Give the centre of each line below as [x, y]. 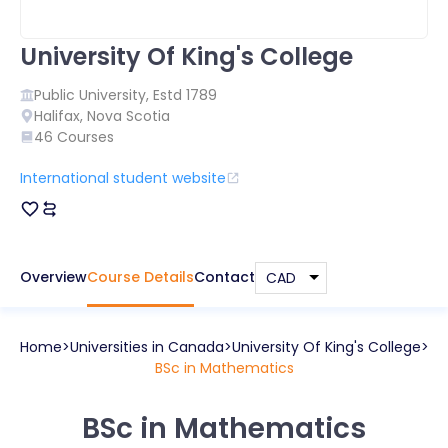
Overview [53, 276]
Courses [85, 136]
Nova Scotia [128, 115]
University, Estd [132, 94]
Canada [195, 346]
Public [54, 94]
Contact [224, 276]
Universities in [118, 346]
